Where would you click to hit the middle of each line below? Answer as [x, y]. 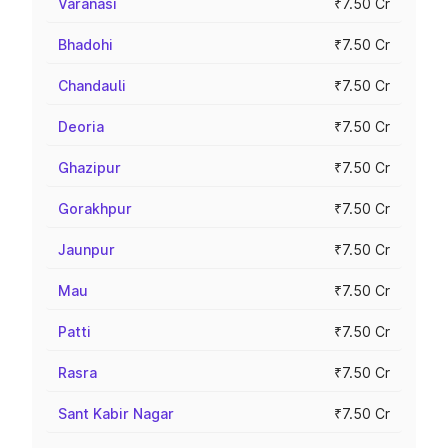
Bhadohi [85, 44]
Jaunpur [86, 249]
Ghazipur [89, 167]
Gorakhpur [95, 208]
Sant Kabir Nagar [116, 413]
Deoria [81, 126]
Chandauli [92, 85]
